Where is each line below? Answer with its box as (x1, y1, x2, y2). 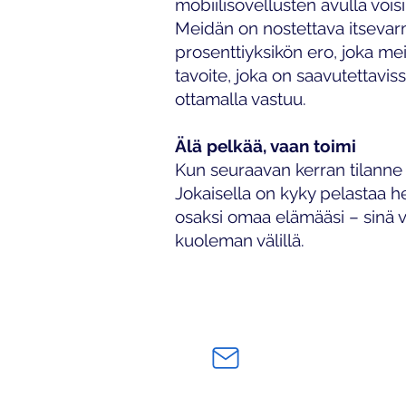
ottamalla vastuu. (175, 89, 306, 109)
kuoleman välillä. (175, 230, 304, 250)
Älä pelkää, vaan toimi (175, 136, 356, 156)
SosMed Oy (179, 299, 271, 319)
